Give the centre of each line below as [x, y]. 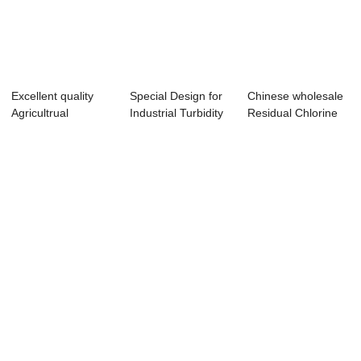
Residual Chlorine [293, 113]
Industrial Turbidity [176, 113]
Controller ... [279, 130]
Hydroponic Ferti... [59, 130]
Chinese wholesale [296, 96]
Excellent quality [53, 96]
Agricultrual [40, 113]
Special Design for [176, 96]
